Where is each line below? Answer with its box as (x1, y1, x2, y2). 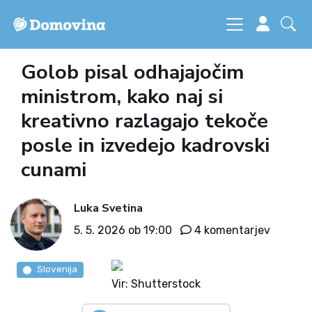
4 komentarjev (194, 223, 270, 237)
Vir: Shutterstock (111, 277, 201, 290)
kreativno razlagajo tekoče (21, 107, 268, 134)
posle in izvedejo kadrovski (21, 132, 270, 159)
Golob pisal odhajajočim (21, 58, 244, 86)
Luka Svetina (74, 200, 143, 216)
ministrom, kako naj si (21, 83, 223, 110)
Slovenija (36, 263, 77, 275)
